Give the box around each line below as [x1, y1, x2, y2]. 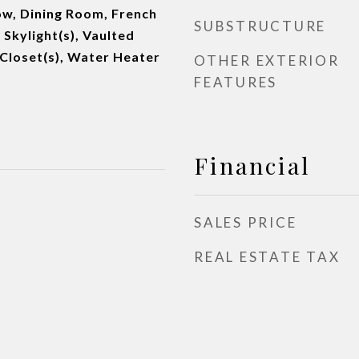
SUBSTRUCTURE [194, 18, 326, 34]
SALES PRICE [194, 214, 297, 231]
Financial [194, 150, 311, 180]
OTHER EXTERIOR [194, 52, 340, 69]
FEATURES [194, 74, 277, 91]
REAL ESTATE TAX [194, 248, 341, 265]
